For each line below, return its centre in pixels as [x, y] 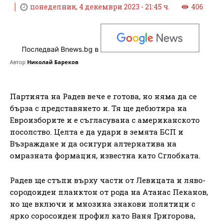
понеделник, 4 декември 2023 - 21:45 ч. [100, 7]
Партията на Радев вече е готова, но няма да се [103, 96]
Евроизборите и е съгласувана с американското [105, 120]
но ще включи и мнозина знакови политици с [103, 203]
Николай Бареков [53, 62]
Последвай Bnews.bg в [61, 49]
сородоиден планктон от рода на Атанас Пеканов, [109, 192]
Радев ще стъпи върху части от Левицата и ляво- [108, 180]
